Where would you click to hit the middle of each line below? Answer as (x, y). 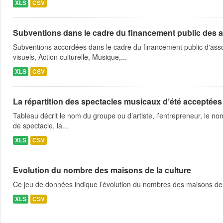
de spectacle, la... (41, 125)
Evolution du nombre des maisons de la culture (102, 170)
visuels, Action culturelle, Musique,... (70, 57)
